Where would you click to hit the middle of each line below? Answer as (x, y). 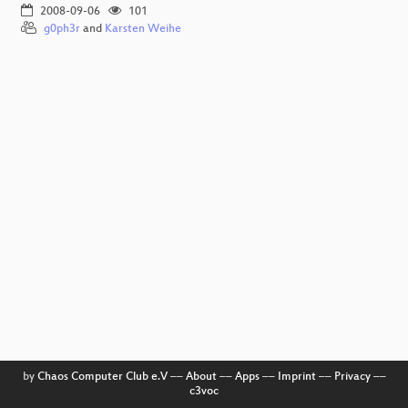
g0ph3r (62, 29)
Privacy (352, 377)
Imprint (296, 377)
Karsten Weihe (143, 29)
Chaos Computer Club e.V (102, 377)
